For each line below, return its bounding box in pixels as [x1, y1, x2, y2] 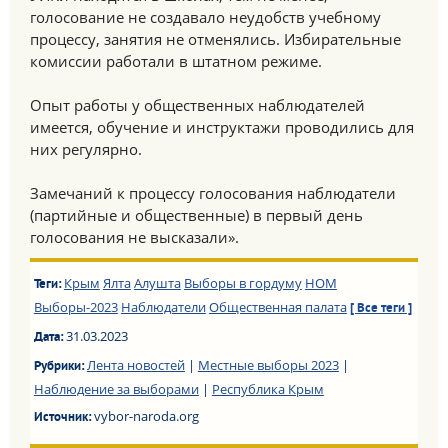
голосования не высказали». [30, 227, 239, 247]
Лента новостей [86, 356, 185, 374]
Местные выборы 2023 [197, 356, 339, 374]
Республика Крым [211, 380, 324, 398]
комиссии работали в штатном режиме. [30, 51, 322, 71]
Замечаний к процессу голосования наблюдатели [30, 183, 396, 203]
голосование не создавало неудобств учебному [30, 7, 381, 27]
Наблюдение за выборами [33, 380, 199, 398]
